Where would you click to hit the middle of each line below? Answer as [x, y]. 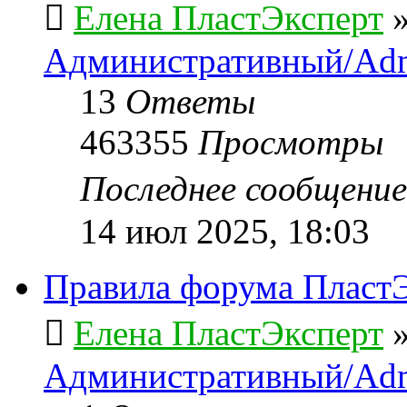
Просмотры [291, 142]
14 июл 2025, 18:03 [225, 231]
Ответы [190, 101]
